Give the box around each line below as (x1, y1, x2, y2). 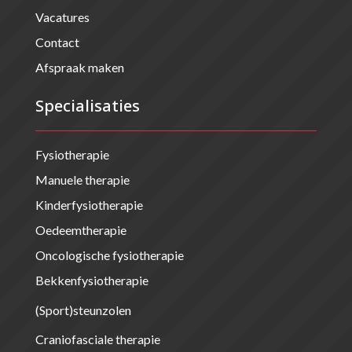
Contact (35, 35, 79, 50)
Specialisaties (35, 95, 140, 117)
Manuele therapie (35, 172, 130, 188)
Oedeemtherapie (35, 222, 126, 238)
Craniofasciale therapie (35, 332, 160, 347)
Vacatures (35, 9, 90, 25)
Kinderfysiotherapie (35, 197, 143, 213)
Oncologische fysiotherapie (35, 247, 184, 263)
